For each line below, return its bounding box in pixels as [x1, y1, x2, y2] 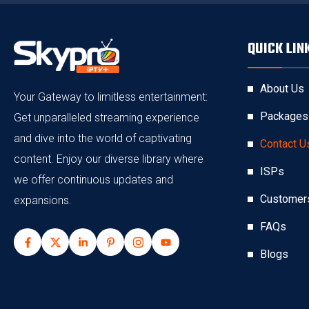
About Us [259, 82, 304, 95]
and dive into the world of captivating [14, 132, 192, 145]
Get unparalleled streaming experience [14, 111, 199, 124]
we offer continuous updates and [14, 173, 173, 186]
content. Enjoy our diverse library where [14, 152, 203, 166]
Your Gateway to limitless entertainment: [14, 90, 208, 103]
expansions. [14, 194, 72, 207]
